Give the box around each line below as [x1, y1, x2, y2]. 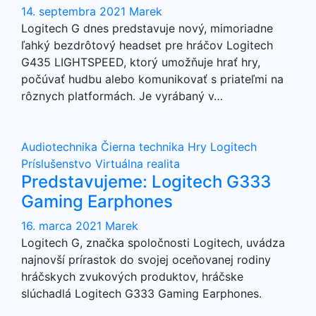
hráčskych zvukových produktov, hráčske [21, 269, 243, 284]
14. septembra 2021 [21, 4, 129, 18]
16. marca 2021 [21, 219, 105, 233]
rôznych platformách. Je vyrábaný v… [21, 89, 223, 103]
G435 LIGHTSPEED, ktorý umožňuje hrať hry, [21, 55, 260, 69]
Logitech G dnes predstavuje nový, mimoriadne [21, 21, 273, 35]
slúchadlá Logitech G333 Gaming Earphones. [21, 286, 262, 300]
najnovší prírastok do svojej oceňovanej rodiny [21, 253, 271, 267]
